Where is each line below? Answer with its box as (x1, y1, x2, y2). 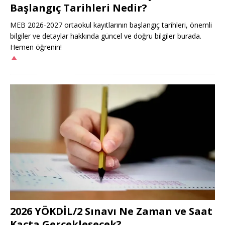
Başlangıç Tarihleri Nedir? (10, 1, 147, 15)
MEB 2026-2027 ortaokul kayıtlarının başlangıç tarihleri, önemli (10, 20, 212, 30)
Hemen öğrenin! (10, 42, 62, 52)
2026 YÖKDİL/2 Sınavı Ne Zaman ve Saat (10, 204, 212, 218)
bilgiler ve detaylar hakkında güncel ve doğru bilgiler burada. (10, 31, 201, 41)
